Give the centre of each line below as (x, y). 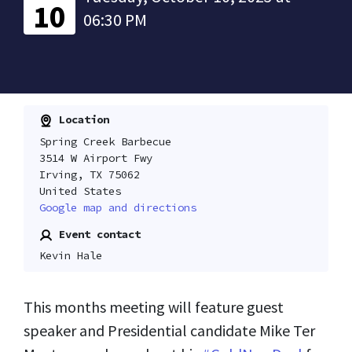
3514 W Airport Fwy (95, 158)
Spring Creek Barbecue (105, 141)
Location (81, 119)
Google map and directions (117, 207)
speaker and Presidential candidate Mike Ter (169, 331)
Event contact (96, 234)
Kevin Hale (70, 256)
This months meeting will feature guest (154, 307)
